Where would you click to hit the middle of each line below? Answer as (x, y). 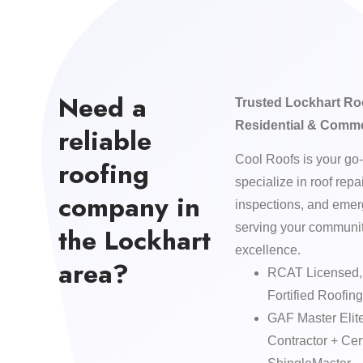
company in (129, 207)
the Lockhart (135, 240)
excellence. (267, 250)
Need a (102, 107)
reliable (105, 141)
